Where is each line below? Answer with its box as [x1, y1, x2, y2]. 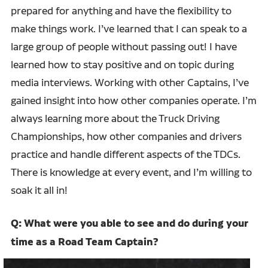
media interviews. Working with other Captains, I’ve [10, 75, 249, 89]
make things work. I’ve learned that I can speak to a [10, 22, 247, 35]
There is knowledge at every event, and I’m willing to [10, 165, 252, 178]
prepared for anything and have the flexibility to [10, 4, 232, 17]
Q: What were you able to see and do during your [10, 216, 248, 230]
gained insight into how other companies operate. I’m [10, 93, 257, 106]
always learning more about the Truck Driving [10, 111, 220, 124]
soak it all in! [10, 183, 68, 196]
